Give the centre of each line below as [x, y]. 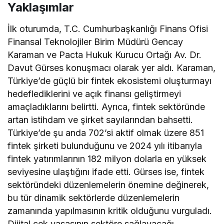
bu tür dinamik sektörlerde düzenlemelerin [94, 197]
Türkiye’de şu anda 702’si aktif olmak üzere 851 [106, 132]
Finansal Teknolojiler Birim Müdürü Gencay [95, 41]
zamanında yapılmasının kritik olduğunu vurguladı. [110, 210]
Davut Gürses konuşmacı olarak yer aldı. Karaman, [112, 67]
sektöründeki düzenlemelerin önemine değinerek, [108, 184]
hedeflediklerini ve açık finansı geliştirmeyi [94, 93]
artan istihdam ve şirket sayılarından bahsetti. [100, 119]
